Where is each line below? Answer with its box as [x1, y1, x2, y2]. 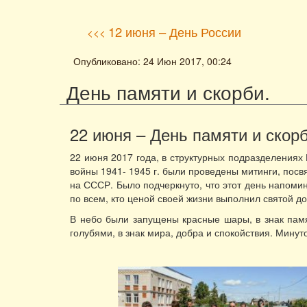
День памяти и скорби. [66, 78, 270, 106]
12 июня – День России [108, 23, 241, 40]
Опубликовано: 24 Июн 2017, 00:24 [73, 54, 232, 68]
